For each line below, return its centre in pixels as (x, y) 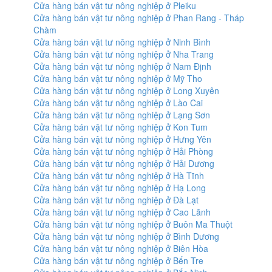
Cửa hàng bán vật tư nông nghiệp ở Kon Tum (121, 127)
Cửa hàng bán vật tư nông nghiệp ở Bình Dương (126, 236)
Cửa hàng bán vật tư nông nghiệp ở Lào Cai (118, 103)
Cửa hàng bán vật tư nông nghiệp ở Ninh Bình (122, 42)
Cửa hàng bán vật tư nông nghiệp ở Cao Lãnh (122, 212)
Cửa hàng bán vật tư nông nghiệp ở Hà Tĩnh (119, 175)
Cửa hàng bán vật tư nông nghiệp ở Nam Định (122, 66)
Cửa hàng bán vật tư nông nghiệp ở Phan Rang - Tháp (139, 18)
